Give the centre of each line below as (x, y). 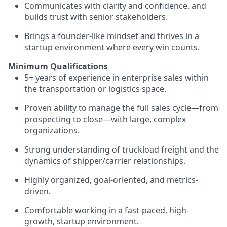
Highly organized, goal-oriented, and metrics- (111, 180)
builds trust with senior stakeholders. (96, 17)
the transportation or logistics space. (95, 89)
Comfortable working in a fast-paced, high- (107, 210)
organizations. (52, 130)
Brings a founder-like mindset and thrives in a (112, 36)
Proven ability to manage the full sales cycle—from (121, 108)
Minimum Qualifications (58, 66)
